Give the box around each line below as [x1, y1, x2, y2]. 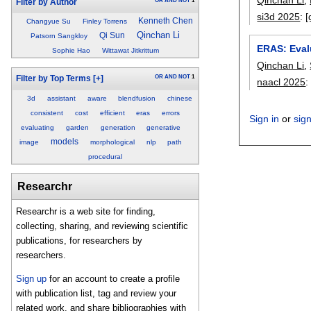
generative [146, 123, 181, 131]
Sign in [249, 113, 280, 125]
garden [65, 123, 89, 131]
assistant [47, 94, 76, 102]
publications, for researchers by [16, 235, 143, 246]
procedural [88, 152, 123, 160]
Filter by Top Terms [15, 74, 91, 83]
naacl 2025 [257, 76, 306, 88]
